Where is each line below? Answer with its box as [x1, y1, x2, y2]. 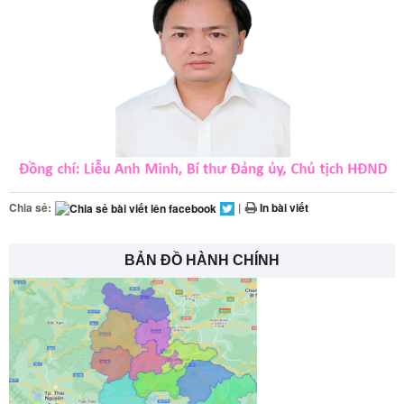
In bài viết [257, 198, 308, 216]
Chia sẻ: [9, 198, 51, 216]
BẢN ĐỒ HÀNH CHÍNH [124, 252, 280, 268]
